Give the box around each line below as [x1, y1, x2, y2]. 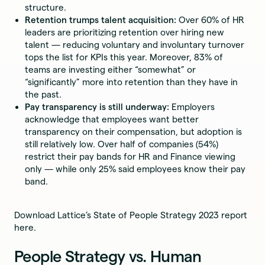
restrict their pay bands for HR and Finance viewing [25, 151, 236, 161]
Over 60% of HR [176, 14, 245, 25]
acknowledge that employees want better [25, 114, 199, 124]
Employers [169, 101, 215, 112]
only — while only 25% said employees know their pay [25, 163, 246, 174]
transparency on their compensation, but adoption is [25, 126, 243, 137]
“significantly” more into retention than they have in [25, 76, 238, 87]
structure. [25, 2, 67, 12]
